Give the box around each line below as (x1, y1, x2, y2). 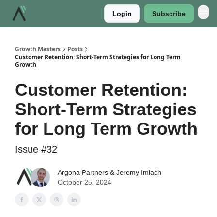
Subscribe (152, 10, 186, 17)
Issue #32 (15, 144, 57, 155)
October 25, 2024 (58, 178, 111, 186)
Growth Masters (15, 45, 61, 53)
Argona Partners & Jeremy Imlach (58, 169, 161, 176)
